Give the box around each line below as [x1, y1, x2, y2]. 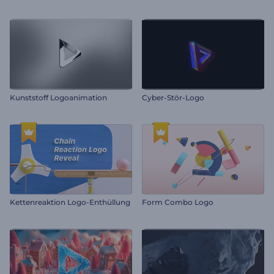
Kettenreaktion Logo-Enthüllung [10, 198, 130, 207]
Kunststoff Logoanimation [10, 92, 107, 102]
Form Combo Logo [142, 198, 213, 207]
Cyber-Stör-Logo [142, 92, 204, 102]
